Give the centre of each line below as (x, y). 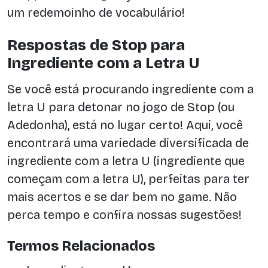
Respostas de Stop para (96, 45)
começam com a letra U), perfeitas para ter (128, 179)
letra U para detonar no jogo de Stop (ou (121, 107)
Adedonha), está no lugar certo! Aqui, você (125, 125)
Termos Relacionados (81, 246)
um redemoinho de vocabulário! (96, 12)
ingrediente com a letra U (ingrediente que (126, 161)
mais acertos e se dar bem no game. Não (122, 197)
